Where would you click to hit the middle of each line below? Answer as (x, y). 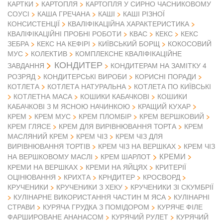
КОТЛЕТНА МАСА (43, 96)
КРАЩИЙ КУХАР (164, 106)
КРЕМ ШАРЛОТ (126, 157)
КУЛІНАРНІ (192, 197)
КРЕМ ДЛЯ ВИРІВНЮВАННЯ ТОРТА (117, 126)
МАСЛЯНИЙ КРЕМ (38, 136)
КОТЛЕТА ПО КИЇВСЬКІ (172, 86)
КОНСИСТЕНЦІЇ (34, 24)
